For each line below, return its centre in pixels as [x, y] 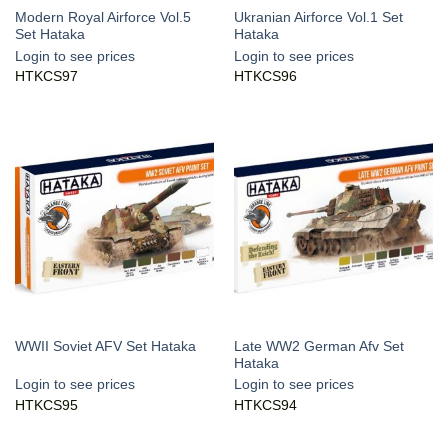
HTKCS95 [46, 405]
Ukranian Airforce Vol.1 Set [318, 18]
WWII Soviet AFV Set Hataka [105, 347]
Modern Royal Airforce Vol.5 [102, 18]
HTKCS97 [46, 77]
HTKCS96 [265, 77]
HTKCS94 [265, 405]
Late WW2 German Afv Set [318, 346]
